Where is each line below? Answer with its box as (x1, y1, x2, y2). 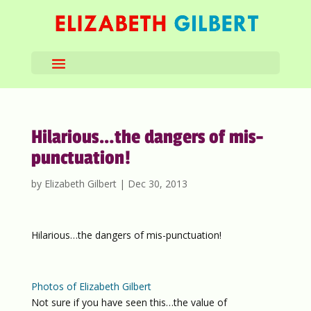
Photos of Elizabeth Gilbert (31, 280, 151, 293)
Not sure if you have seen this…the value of (31, 296, 227, 309)
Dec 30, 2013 (127, 177, 187, 190)
